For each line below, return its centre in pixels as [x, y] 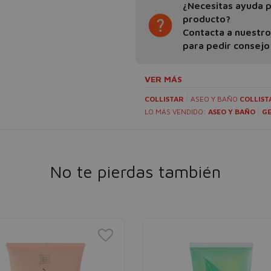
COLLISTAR [164, 99]
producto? [207, 19]
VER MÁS [163, 79]
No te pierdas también [135, 171]
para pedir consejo [226, 45]
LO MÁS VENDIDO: [176, 112]
